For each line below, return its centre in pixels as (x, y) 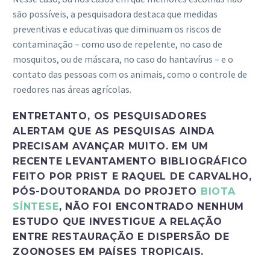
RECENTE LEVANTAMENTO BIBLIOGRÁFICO (130, 161)
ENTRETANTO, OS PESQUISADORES (110, 116)
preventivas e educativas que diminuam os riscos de (117, 29)
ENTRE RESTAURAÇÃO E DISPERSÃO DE (121, 236)
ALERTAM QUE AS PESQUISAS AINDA (114, 131)
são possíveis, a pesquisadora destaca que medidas (115, 14)
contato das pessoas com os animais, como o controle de (130, 74)
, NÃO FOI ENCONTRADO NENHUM (152, 206)
